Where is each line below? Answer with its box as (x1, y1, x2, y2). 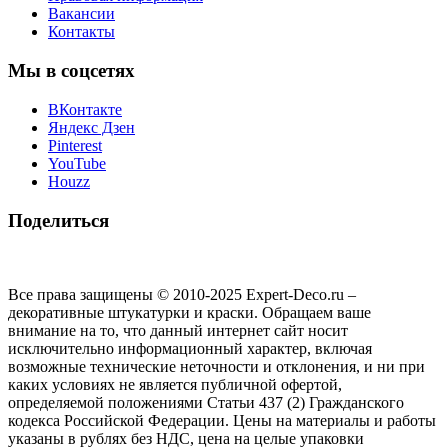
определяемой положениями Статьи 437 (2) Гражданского (8, 394, 404, 412)
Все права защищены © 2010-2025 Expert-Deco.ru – (8, 286, 356, 304)
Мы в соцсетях (8, 60, 135, 82)
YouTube (48, 154, 106, 172)
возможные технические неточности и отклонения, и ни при (8, 358, 425, 376)
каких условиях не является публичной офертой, (8, 376, 342, 394)
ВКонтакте (48, 100, 122, 118)
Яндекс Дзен (48, 118, 135, 136)
